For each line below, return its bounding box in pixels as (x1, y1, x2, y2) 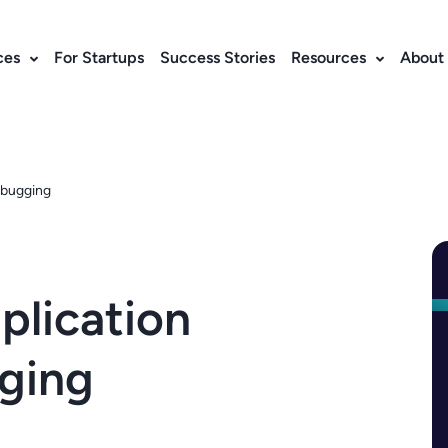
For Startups (54, 48, 144, 67)
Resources (291, 48, 366, 67)
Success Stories (160, 48, 275, 67)
